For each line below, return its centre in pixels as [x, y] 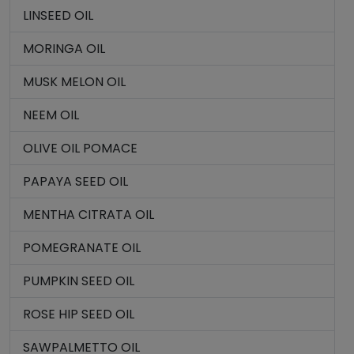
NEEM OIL [51, 115]
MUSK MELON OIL [74, 82]
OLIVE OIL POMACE [80, 148]
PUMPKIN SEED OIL [79, 281]
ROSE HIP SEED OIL [79, 314]
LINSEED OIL [58, 15]
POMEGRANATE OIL [82, 248]
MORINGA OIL [64, 49]
